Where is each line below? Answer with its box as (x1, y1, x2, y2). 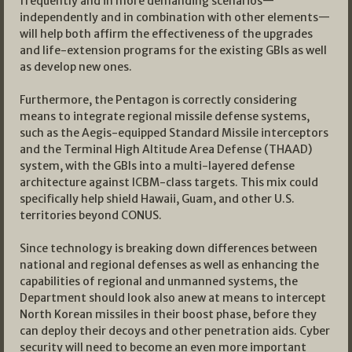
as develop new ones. (20, 60, 132, 75)
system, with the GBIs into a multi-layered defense (20, 159, 295, 174)
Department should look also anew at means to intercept (20, 291, 326, 306)
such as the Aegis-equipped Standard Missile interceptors (20, 126, 328, 141)
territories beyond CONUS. (20, 208, 162, 223)
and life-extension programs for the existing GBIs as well (20, 43, 327, 58)
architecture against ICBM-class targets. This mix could (20, 175, 318, 190)
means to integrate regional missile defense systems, (20, 109, 310, 124)
